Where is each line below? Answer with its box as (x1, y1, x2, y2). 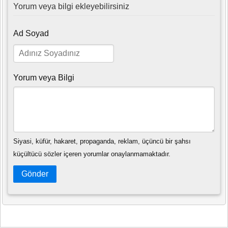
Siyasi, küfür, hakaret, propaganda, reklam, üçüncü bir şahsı (13, 137, 191, 145)
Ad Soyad (13, 29, 49, 38)
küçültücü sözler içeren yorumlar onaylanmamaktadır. (13, 150, 170, 158)
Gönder (21, 169, 48, 178)
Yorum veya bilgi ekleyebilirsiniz (13, 2, 129, 11)
